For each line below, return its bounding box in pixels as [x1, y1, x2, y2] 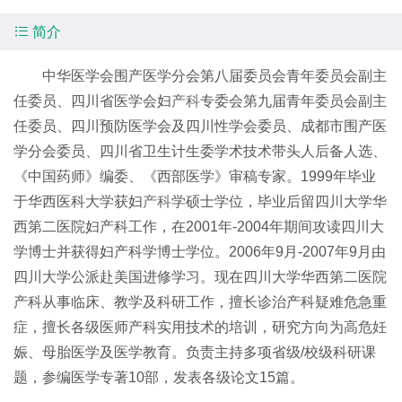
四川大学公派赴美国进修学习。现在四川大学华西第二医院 [13, 269, 387, 284]
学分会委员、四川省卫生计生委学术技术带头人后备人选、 [13, 144, 387, 159]
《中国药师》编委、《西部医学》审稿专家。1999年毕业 [13, 169, 376, 184]
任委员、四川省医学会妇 [13, 93, 171, 109]
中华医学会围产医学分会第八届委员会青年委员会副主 [42, 68, 387, 83]
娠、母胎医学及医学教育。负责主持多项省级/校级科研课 [13, 345, 376, 360]
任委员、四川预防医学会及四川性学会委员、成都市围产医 [13, 118, 387, 134]
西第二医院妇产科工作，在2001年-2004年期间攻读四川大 [13, 219, 384, 234]
